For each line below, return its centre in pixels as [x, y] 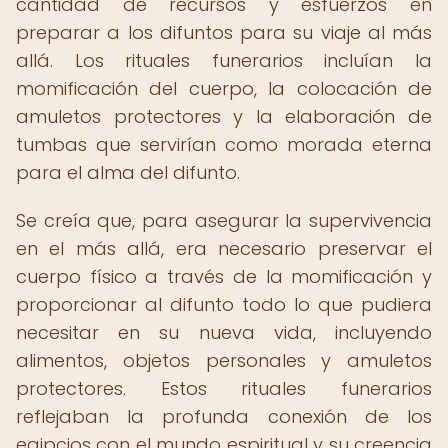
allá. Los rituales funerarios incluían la [224, 60]
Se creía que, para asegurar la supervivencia [224, 220]
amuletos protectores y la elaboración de [224, 116]
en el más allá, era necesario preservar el [224, 248]
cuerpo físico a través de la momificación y [224, 276]
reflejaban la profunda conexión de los [224, 416]
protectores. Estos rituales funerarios [224, 388]
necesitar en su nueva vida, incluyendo [224, 332]
